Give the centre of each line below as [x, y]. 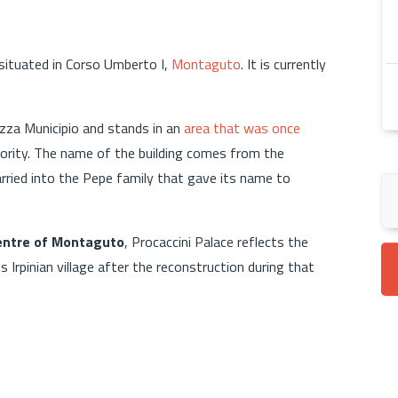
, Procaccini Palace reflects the [216, 241]
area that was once [242, 127]
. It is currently [283, 64]
